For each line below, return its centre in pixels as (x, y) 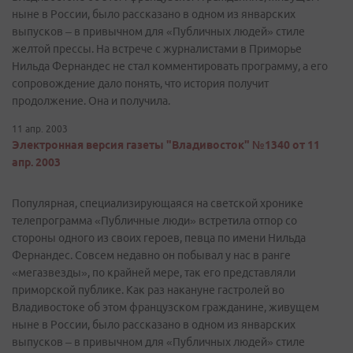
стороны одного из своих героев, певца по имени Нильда (159, 238)
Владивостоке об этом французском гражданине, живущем (165, 307)
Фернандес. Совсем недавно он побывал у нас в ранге (151, 255)
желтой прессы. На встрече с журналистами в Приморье (157, 49)
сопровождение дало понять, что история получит (140, 84)
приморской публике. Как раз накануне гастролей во (148, 290)
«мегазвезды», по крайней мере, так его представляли (154, 273)
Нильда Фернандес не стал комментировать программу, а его (170, 66)
